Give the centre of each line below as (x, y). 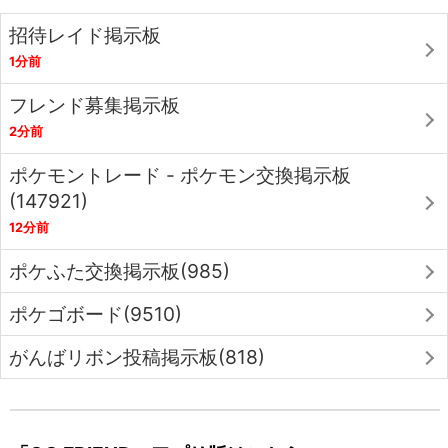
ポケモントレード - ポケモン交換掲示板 (180, 175)
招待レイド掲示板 (85, 35)
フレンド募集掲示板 (94, 105)
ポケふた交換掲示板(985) (119, 271)
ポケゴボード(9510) (95, 314)
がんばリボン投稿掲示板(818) (137, 357)
